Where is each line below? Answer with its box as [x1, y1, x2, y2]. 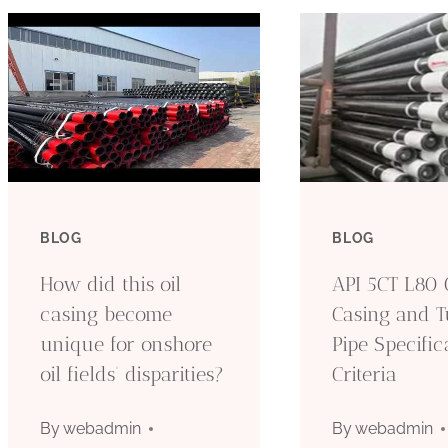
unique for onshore [39, 331, 212, 356]
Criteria [332, 361, 398, 386]
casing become [39, 301, 172, 326]
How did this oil [39, 271, 181, 296]
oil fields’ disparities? [39, 361, 224, 386]
